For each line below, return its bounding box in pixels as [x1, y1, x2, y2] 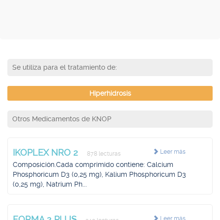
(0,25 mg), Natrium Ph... [13, 180, 87, 188]
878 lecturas [85, 150, 121, 157]
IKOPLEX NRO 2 [13, 147, 81, 158]
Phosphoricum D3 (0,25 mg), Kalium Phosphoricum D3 [13, 170, 186, 178]
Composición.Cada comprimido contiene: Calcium [13, 161, 173, 168]
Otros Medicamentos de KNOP [12, 115, 111, 123]
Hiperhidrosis [89, 89, 131, 97]
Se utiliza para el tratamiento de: [12, 63, 117, 71]
